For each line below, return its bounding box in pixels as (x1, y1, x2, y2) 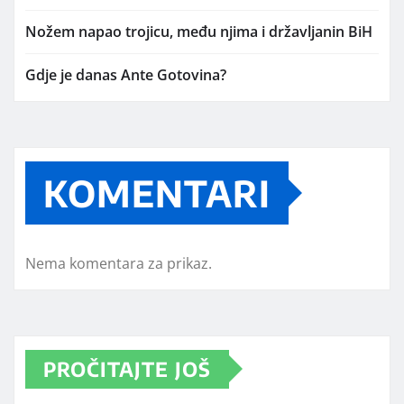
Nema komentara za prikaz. (25, 252, 212, 273)
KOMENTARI (43, 170, 271, 216)
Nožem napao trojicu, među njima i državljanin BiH (25, 21, 372, 41)
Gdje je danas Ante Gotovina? (25, 64, 226, 85)
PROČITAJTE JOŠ (43, 355, 211, 381)
